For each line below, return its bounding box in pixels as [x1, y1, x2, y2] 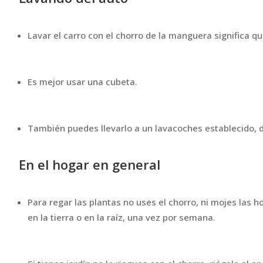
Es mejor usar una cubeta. [28, 75, 137, 87]
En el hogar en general [19, 155, 160, 173]
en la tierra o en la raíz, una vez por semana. [28, 211, 215, 223]
